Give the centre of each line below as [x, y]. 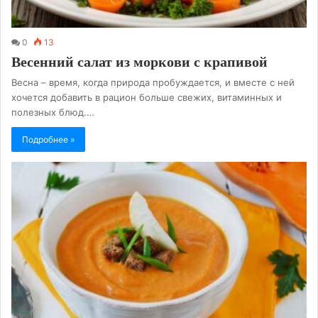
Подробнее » [48, 140]
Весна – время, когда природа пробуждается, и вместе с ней [153, 83]
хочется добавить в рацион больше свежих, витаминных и [147, 98]
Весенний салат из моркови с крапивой [139, 62]
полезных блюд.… [53, 113]
